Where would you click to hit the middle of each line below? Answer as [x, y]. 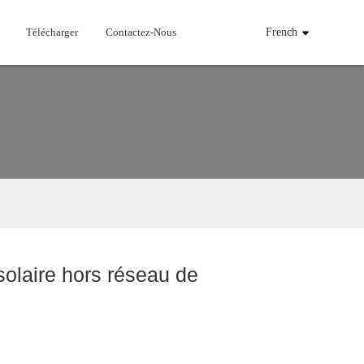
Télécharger [52, 32]
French [282, 32]
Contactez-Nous [141, 32]
